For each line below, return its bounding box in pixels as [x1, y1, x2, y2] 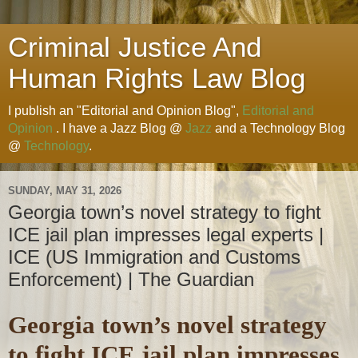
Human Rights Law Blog [8, 63, 305, 93]
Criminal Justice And [8, 32, 261, 62]
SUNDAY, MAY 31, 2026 [8, 184, 121, 197]
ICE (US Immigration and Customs [8, 246, 300, 268]
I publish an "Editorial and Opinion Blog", [8, 104, 242, 117]
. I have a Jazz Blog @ [53, 121, 185, 135]
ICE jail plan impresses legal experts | [8, 224, 324, 245]
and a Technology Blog [212, 121, 345, 135]
